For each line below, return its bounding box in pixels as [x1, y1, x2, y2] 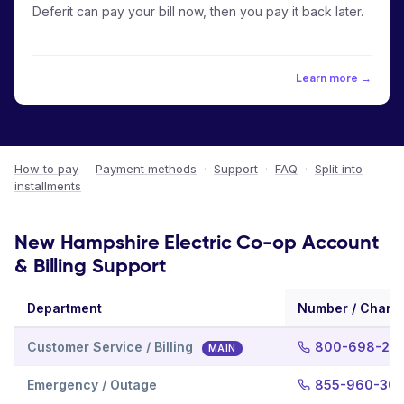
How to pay [14, 161, 78, 176]
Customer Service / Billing [27, 339, 197, 354]
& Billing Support [14, 253, 167, 278]
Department [27, 300, 102, 316]
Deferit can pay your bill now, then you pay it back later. [32, 4, 363, 19]
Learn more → [296, 71, 372, 85]
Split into [315, 161, 363, 176]
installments [14, 179, 81, 193]
